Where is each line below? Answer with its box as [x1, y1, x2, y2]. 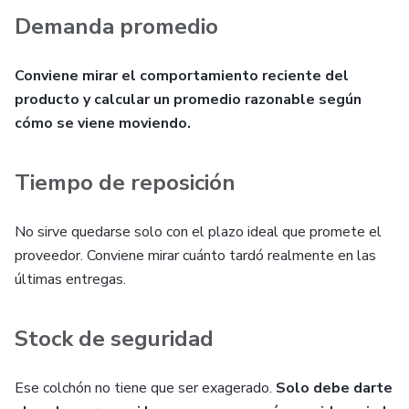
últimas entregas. [15, 269, 126, 289]
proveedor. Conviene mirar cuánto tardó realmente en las [15, 246, 376, 266]
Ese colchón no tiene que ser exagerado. [15, 378, 272, 398]
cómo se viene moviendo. [15, 113, 191, 133]
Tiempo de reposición [15, 168, 236, 197]
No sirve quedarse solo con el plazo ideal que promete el [15, 222, 382, 242]
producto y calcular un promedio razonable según [15, 89, 362, 110]
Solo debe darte [272, 378, 393, 398]
